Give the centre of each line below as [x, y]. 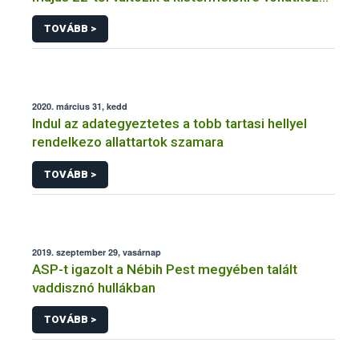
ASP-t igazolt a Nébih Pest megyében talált [165, 269]
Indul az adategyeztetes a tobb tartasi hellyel [169, 124]
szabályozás [70, 15]
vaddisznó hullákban [94, 287]
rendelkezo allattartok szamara [128, 142]
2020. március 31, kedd [80, 107]
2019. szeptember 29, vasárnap [97, 252]
